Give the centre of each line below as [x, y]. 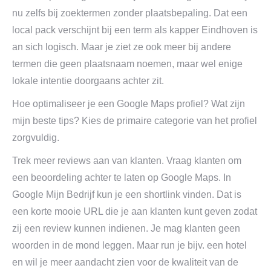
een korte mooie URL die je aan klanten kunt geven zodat [135, 211]
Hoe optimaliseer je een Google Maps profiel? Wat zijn [129, 104]
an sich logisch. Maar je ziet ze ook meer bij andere [122, 47]
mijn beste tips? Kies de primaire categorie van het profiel [135, 121]
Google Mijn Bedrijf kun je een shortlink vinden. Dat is [127, 194]
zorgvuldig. [36, 138]
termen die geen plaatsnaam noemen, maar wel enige [127, 64]
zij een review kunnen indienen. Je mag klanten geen [126, 228]
